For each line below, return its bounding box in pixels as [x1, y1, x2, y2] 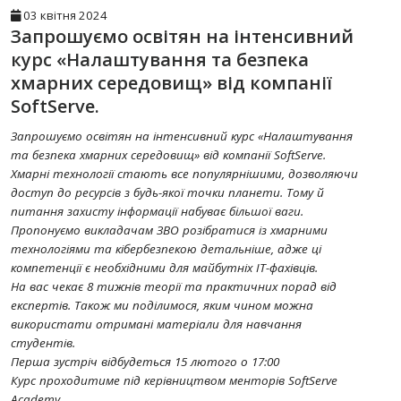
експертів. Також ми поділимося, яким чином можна [11, 297, 313, 313]
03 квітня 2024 [21, 7, 107, 23]
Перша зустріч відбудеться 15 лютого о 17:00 [11, 354, 279, 370]
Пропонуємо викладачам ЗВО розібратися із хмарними [11, 222, 328, 238]
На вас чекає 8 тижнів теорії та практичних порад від [11, 278, 337, 294]
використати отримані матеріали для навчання [11, 316, 302, 332]
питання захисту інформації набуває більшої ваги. [11, 203, 303, 219]
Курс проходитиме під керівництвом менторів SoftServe [11, 372, 337, 388]
